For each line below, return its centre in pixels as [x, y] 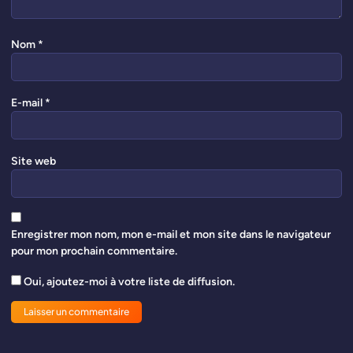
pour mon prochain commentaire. [94, 251]
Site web [33, 162]
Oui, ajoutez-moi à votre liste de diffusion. [128, 281]
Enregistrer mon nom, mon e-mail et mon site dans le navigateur [171, 235]
